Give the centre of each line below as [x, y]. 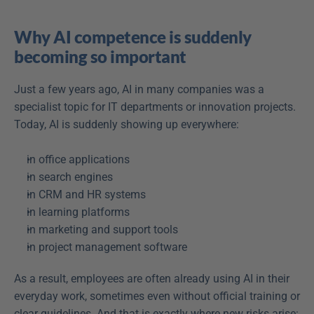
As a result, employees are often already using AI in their [152, 279]
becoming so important [100, 56]
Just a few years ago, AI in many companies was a [139, 89]
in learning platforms [81, 212]
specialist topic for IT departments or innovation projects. [155, 107]
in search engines [73, 177]
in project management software [110, 247]
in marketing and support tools [105, 230]
